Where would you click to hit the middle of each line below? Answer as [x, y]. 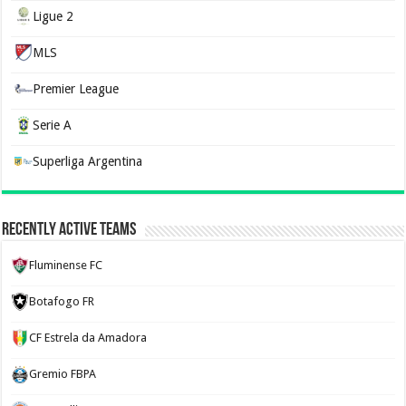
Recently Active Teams [69, 230]
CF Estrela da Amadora [88, 338]
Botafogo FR [62, 301]
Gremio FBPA [63, 374]
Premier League [76, 89]
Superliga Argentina [88, 161]
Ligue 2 [53, 16]
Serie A [53, 125]
